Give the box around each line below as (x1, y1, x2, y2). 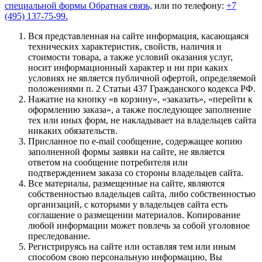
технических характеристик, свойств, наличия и (28, 42, 222, 52)
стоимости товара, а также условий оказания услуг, (28, 52, 233, 63)
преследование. (28, 231, 90, 242)
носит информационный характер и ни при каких (28, 63, 228, 73)
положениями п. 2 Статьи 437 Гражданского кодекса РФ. (28, 84, 256, 94)
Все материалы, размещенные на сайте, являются (28, 178, 225, 189)
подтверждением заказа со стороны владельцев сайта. (28, 168, 243, 178)
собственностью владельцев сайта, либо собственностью (28, 189, 256, 199)
